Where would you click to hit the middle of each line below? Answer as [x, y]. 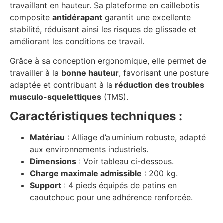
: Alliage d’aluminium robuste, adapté [135, 138]
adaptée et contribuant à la [62, 84]
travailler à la [36, 72]
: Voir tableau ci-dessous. [125, 162]
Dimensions [53, 162]
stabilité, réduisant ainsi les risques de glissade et [103, 30]
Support [46, 185]
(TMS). [115, 96]
